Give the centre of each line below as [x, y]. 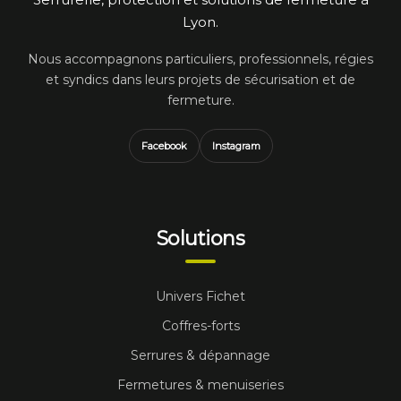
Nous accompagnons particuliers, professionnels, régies [200, 59]
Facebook [164, 145]
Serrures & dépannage [200, 355]
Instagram [236, 145]
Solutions [200, 238]
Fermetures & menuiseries [200, 384]
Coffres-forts [200, 325]
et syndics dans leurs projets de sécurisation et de [200, 79]
